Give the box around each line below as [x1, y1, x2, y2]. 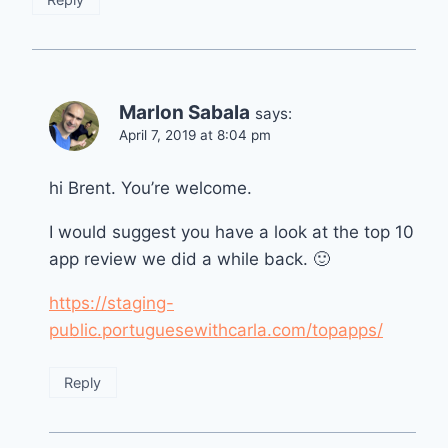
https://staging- [49, 292, 174, 313]
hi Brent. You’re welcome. [49, 177, 252, 198]
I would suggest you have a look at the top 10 [49, 221, 414, 242]
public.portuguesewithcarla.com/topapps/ [49, 319, 383, 340]
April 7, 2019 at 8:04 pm [119, 126, 271, 143]
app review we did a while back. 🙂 [49, 248, 330, 269]
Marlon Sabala [119, 100, 250, 124]
